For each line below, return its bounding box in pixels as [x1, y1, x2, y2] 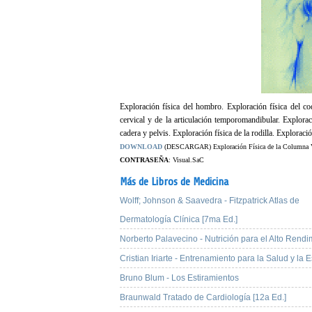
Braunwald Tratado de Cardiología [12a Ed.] [120, 292, 286, 303]
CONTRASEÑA [120, 156, 169, 164]
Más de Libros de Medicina [120, 175, 228, 189]
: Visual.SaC [169, 156, 204, 164]
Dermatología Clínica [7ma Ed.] [120, 214, 237, 225]
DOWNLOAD [120, 143, 162, 150]
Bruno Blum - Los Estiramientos [120, 273, 239, 283]
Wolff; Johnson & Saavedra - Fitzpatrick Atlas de [120, 196, 299, 206]
